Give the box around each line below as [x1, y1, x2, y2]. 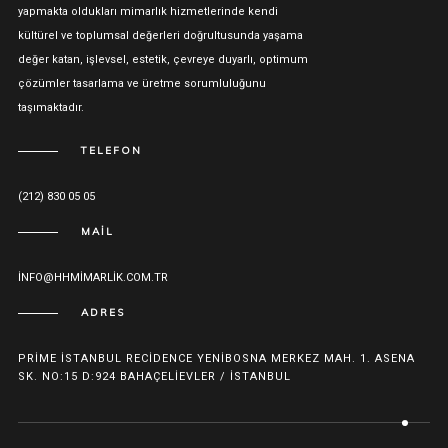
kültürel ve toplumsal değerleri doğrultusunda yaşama [17, 28, 303, 42]
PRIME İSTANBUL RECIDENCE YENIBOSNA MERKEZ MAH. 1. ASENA [17, 351, 415, 365]
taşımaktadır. [17, 100, 84, 114]
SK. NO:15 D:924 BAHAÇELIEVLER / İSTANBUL [17, 369, 291, 383]
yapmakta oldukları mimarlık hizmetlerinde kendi [17, 4, 278, 18]
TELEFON [80, 143, 142, 157]
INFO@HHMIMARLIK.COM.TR [17, 270, 168, 284]
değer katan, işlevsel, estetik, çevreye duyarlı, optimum [17, 52, 308, 66]
